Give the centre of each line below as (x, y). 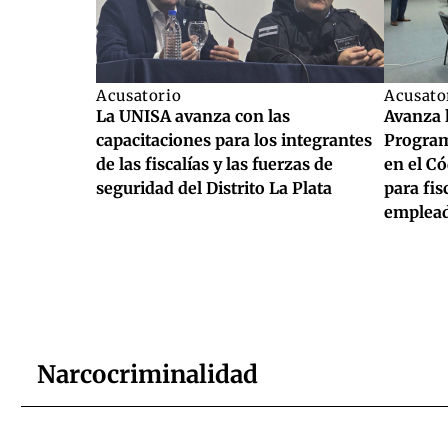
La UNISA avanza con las (193, 116)
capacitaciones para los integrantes (234, 140)
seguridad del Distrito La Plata (214, 188)
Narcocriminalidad (147, 374)
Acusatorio (139, 96)
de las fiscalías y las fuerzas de (214, 164)
